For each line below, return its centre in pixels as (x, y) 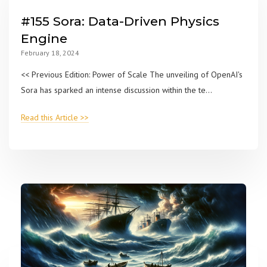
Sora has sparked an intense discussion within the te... (117, 90)
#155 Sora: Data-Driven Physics (120, 21)
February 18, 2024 (50, 53)
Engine (44, 39)
